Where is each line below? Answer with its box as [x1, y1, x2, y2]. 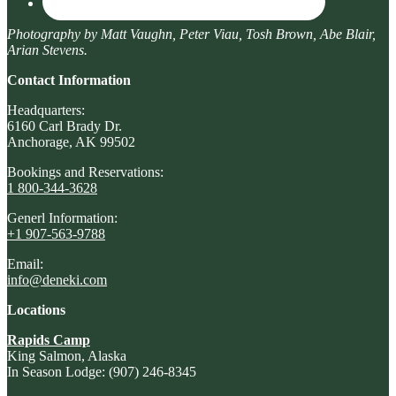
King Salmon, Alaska [7, 347, 126, 363]
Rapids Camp [7, 331, 90, 347]
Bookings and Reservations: [7, 164, 164, 179]
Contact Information [7, 72, 131, 88]
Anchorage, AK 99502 [7, 133, 135, 149]
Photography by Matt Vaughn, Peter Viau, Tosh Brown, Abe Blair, [7, 26, 376, 42]
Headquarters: [7, 102, 85, 118]
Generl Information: [7, 209, 118, 225]
